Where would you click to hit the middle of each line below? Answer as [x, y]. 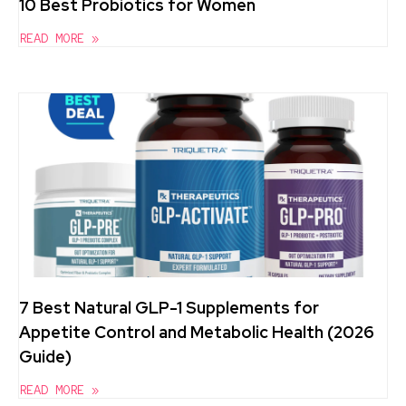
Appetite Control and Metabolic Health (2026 [197, 332]
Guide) [45, 356]
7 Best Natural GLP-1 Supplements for [169, 307]
